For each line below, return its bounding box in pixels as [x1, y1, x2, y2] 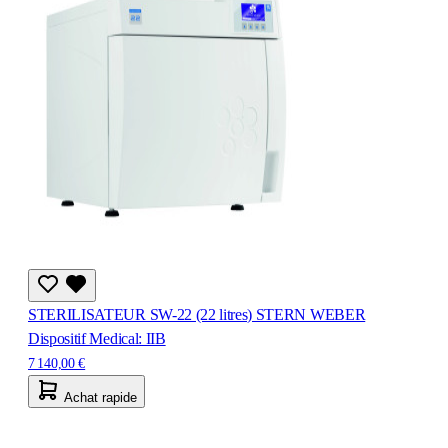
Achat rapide [64, 389, 137, 405]
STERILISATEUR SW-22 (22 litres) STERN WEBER [28, 305, 366, 323]
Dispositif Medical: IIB [28, 329, 166, 347]
